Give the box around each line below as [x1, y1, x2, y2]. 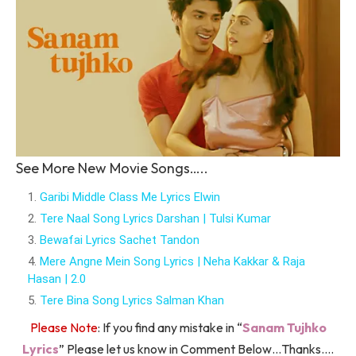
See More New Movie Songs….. [16, 159, 208, 178]
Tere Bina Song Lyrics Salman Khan [40, 293, 224, 308]
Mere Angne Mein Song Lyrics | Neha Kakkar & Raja [40, 254, 305, 269]
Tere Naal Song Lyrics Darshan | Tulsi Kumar [40, 211, 271, 226]
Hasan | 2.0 [28, 272, 86, 287]
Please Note [29, 319, 98, 336]
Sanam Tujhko [242, 319, 327, 336]
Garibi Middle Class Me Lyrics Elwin [40, 190, 220, 205]
